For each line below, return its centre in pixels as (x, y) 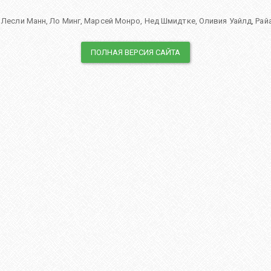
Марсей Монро (113, 21)
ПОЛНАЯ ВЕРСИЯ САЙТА (135, 53)
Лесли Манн (24, 21)
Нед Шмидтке (170, 21)
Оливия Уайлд (225, 21)
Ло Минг (65, 21)
